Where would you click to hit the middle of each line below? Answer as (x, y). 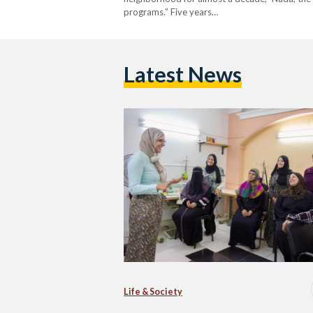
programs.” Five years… (171, 12)
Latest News (183, 75)
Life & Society (153, 291)
